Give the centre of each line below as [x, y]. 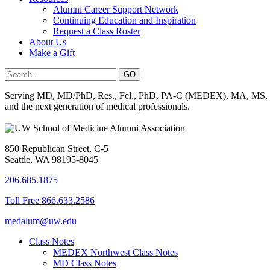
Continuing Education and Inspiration [124, 20]
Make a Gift [52, 53]
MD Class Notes [85, 263]
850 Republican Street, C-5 [57, 149]
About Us [48, 42]
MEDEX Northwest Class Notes [115, 252]
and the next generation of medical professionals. [97, 106]
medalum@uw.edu [41, 221]
